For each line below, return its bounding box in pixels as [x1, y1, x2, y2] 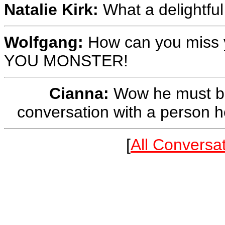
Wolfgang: [4, 33, 83, 51]
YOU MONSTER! [4, 51, 128, 70]
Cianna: [49, 84, 109, 102]
